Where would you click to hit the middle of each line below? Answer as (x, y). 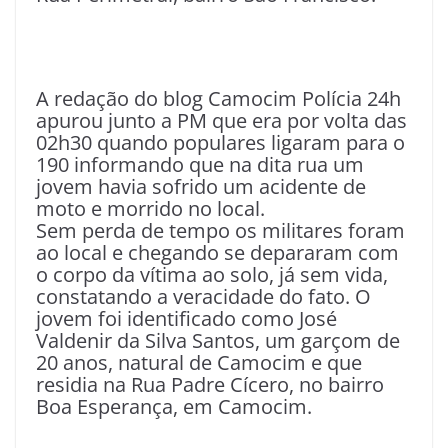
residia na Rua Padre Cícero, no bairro (210, 385)
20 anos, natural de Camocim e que (199, 363)
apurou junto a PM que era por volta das (221, 121)
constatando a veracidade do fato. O (203, 297)
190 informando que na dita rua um (200, 165)
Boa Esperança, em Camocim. (174, 407)
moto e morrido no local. (150, 209)
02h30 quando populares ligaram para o (220, 143)
